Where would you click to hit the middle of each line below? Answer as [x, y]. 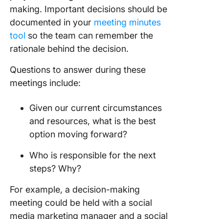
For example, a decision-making [75, 190]
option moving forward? [79, 134]
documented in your [52, 22]
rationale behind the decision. [69, 49]
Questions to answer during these [78, 70]
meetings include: [46, 83]
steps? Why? [56, 169]
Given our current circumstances [96, 108]
